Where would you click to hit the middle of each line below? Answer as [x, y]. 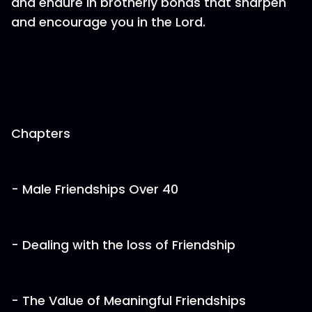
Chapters [41, 133]
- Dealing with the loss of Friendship [123, 245]
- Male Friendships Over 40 [95, 189]
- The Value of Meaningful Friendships [128, 301]
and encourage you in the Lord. [108, 22]
